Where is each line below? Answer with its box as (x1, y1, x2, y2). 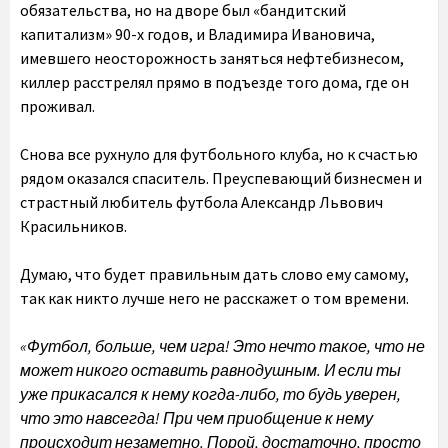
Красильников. (20, 216, 127, 236)
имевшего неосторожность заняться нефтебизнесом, (20, 48, 407, 68)
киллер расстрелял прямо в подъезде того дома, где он (20, 72, 409, 92)
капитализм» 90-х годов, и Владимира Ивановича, (20, 24, 375, 44)
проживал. (20, 96, 95, 116)
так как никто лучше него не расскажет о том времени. (20, 288, 409, 308)
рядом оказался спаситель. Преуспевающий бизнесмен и (20, 168, 422, 188)
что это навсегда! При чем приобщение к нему (20, 408, 373, 428)
